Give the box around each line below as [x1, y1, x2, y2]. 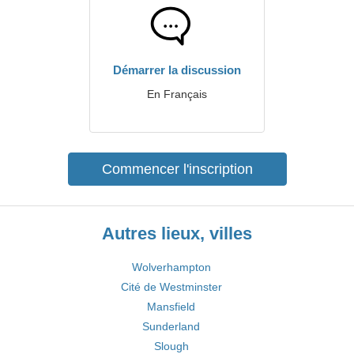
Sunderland [142, 320, 200, 333]
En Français [147, 88, 207, 100]
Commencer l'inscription [101, 161, 253, 177]
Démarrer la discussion [113, 63, 241, 77]
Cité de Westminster [120, 281, 222, 293]
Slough [153, 340, 189, 352]
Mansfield [147, 300, 195, 313]
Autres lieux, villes [102, 224, 252, 243]
